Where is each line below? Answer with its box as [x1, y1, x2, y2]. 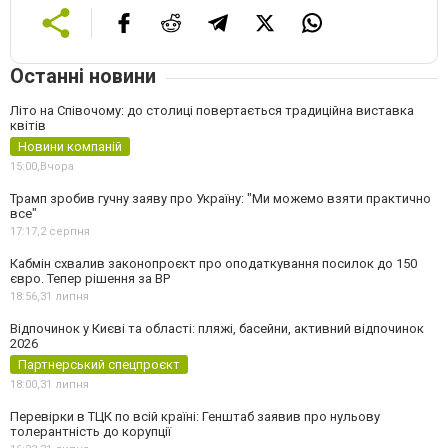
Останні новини [10, 64, 156, 89]
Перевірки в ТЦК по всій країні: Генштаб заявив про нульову [10, 409, 380, 425]
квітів [10, 118, 46, 134]
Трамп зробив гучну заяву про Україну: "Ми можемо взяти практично [10, 191, 431, 207]
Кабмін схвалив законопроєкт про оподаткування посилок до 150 [10, 256, 417, 272]
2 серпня [40, 225, 90, 239]
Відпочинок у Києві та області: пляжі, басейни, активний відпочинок [10, 321, 424, 337]
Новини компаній [18, 139, 122, 155]
